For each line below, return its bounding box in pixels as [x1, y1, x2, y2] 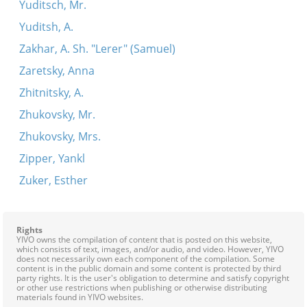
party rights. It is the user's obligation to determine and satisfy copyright [16, 272, 289, 284]
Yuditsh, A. [19, 19, 73, 34]
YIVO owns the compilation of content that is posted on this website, [16, 234, 272, 245]
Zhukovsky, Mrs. [19, 129, 101, 144]
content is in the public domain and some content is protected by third [16, 262, 281, 274]
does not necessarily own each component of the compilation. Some [16, 253, 275, 265]
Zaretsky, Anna [19, 63, 95, 78]
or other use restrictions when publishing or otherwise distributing [16, 282, 267, 293]
